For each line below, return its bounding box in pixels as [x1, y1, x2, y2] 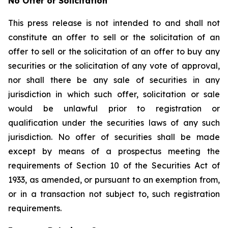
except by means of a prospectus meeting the [8, 146, 220, 156]
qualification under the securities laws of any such [8, 118, 220, 128]
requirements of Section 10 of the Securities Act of [8, 160, 220, 170]
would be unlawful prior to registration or [8, 103, 220, 113]
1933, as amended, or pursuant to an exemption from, [8, 175, 220, 185]
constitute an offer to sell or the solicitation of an [8, 32, 220, 42]
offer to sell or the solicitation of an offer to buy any [8, 46, 220, 56]
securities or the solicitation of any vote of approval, [8, 61, 220, 71]
